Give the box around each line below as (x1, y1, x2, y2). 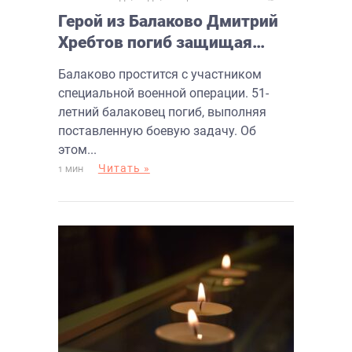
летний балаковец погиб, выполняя (58, 104, 266, 119)
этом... (58, 141, 97, 157)
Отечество (58, 53, 141, 73)
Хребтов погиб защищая (58, 32, 252, 52)
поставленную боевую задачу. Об (58, 123, 256, 138)
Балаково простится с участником (58, 66, 262, 82)
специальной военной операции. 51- (58, 85, 269, 101)
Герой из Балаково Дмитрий (58, 11, 278, 31)
